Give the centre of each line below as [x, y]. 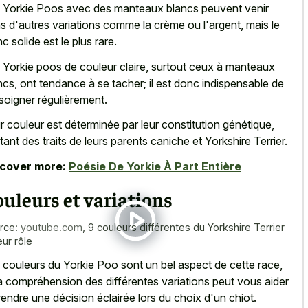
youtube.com [52, 227]
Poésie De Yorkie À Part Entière [155, 166]
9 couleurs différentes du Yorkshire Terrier [186, 227]
